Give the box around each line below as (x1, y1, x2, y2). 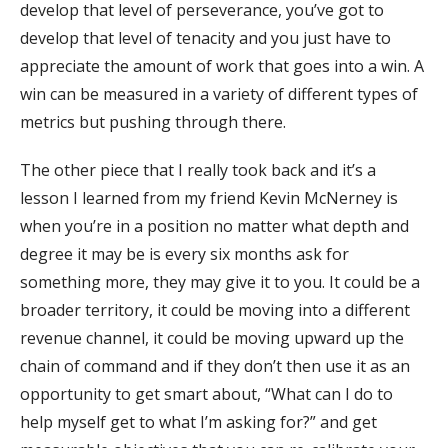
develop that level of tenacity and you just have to (20, 26, 391, 49)
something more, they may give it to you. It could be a (20, 270, 420, 293)
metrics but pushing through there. (20, 110, 286, 133)
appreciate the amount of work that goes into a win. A (20, 54, 424, 77)
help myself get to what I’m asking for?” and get (20, 410, 377, 433)
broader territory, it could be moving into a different (20, 298, 410, 321)
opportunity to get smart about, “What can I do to (20, 382, 393, 405)
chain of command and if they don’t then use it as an (20, 354, 410, 377)
